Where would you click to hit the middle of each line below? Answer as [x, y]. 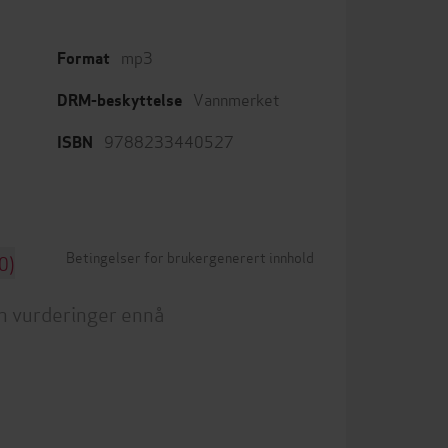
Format [83, 58]
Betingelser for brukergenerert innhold [190, 256]
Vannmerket [236, 98]
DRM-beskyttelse [119, 100]
